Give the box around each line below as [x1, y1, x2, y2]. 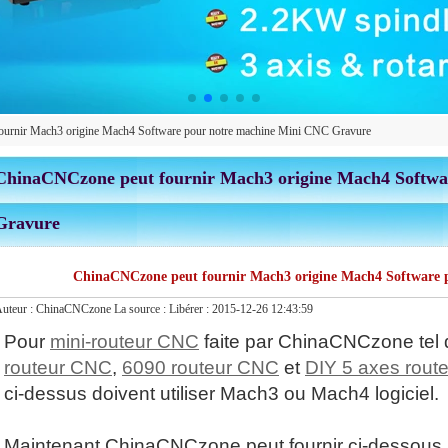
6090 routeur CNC [122, 357, 279, 379]
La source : [114, 302, 169, 317]
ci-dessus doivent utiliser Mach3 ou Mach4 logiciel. [4, 383, 439, 405]
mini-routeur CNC [50, 331, 199, 353]
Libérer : [169, 302, 212, 317]
